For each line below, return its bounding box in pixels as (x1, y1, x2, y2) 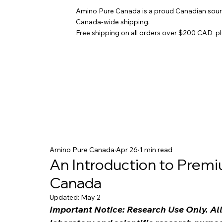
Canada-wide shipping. (75, 17, 150, 26)
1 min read (139, 145, 172, 154)
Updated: (50, 193, 81, 202)
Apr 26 (116, 145, 138, 154)
